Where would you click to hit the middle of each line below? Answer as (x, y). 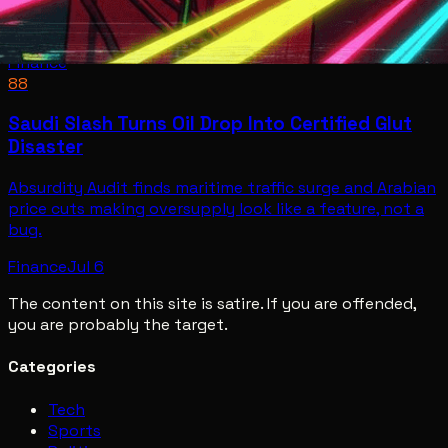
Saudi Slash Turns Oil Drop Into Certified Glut (210, 124)
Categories (52, 367)
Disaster (45, 147)
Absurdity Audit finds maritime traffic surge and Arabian (222, 187)
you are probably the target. (118, 324)
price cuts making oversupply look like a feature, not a (216, 208)
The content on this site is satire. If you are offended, (212, 303)
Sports (74, 430)
